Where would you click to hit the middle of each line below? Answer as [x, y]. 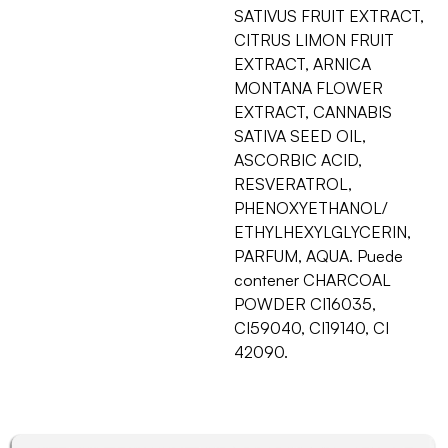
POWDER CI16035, [305, 303]
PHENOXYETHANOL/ [311, 207]
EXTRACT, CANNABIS [313, 111]
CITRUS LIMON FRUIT [314, 39]
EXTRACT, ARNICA [302, 63]
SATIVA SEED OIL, [300, 135]
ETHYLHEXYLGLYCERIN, [322, 231]
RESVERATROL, [293, 183]
